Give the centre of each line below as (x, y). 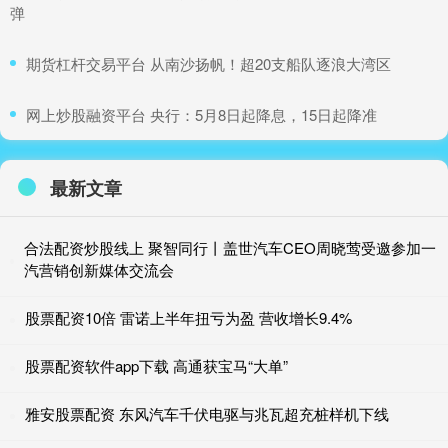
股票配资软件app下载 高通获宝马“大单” (156, 365)
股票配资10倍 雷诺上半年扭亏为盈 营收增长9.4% (188, 317)
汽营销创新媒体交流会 (98, 269)
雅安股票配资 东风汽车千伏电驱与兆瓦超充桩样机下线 (207, 413)
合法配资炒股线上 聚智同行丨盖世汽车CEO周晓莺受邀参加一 (229, 247)
